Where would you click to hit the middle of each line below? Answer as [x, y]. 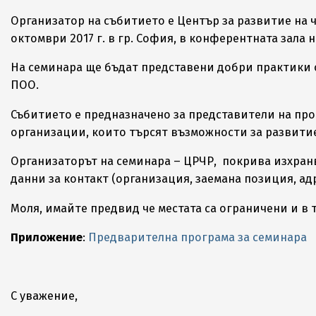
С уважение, [44, 296]
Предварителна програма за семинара [197, 237]
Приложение [47, 237]
